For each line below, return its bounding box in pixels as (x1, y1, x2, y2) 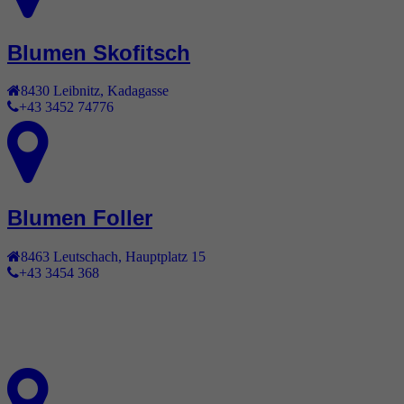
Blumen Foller (7, 206, 152, 231)
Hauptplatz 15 (125, 249, 206, 264)
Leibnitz (53, 83, 100, 98)
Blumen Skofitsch (7, 40, 190, 65)
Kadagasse (107, 83, 169, 98)
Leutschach (53, 249, 118, 264)
